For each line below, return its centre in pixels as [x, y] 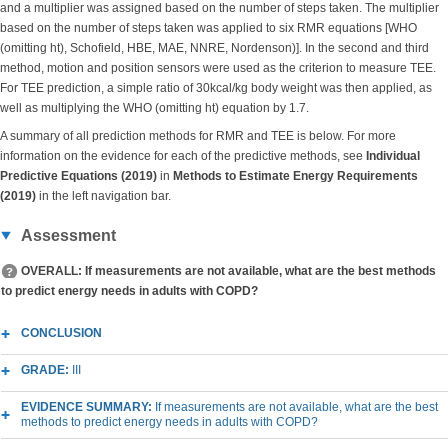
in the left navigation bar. [103, 196]
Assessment [68, 235]
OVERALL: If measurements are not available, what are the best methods [228, 271]
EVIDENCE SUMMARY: [88, 407]
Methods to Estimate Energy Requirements [295, 176]
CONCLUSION [61, 333]
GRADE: [46, 370]
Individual [393, 156]
